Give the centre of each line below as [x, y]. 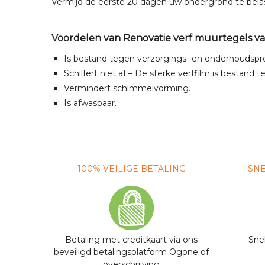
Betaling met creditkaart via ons [131, 240]
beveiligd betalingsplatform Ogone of [131, 252]
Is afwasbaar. [90, 103]
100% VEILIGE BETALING [131, 169]
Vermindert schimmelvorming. [127, 88]
